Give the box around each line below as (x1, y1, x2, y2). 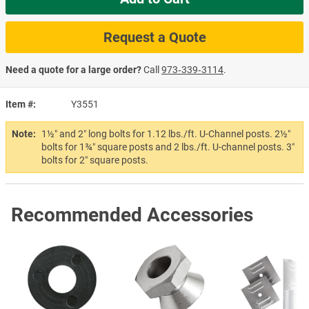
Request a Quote (103, 28, 206, 46)
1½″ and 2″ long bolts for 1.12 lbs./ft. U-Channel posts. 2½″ (41, 128, 290, 139)
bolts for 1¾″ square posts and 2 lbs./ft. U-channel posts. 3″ (41, 141, 295, 152)
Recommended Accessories (11, 203, 253, 226)
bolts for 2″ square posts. (41, 154, 148, 166)
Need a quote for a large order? (6, 63, 141, 75)
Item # (6, 98, 33, 110)
